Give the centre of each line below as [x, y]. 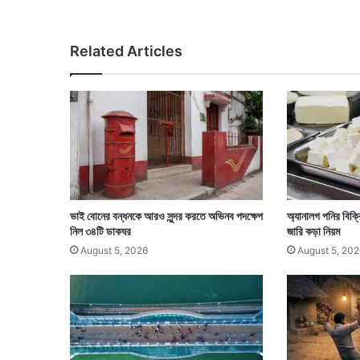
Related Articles [126, 51]
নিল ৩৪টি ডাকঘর [100, 231]
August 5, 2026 [114, 250]
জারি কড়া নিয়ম [313, 231]
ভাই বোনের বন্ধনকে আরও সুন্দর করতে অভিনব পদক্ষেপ [166, 215]
